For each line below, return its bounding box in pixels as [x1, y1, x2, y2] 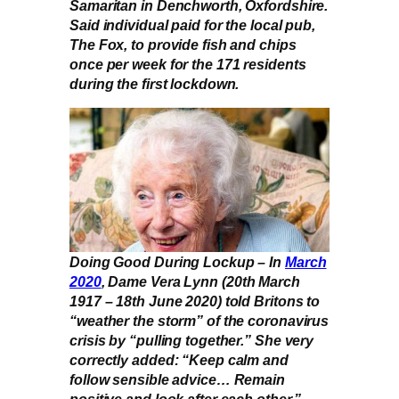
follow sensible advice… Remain [69, 370, 285, 387]
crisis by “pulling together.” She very [69, 331, 314, 348]
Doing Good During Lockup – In [69, 253, 285, 270]
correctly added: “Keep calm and [69, 351, 289, 368]
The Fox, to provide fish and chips [69, 36, 297, 53]
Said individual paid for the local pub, [69, 16, 316, 33]
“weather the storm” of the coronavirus [69, 312, 330, 329]
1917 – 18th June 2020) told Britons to [69, 292, 321, 309]
